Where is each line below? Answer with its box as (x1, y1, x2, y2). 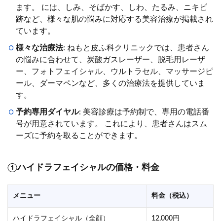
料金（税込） (151, 192, 193, 199)
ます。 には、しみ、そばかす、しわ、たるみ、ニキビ (16, 3, 207, 11)
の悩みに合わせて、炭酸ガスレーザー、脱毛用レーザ (16, 55, 205, 64)
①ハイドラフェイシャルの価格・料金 (7, 163, 159, 172)
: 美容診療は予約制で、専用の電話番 (79, 108, 209, 116)
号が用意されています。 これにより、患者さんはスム (16, 119, 207, 128)
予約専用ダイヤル (16, 108, 79, 116)
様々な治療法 (16, 43, 63, 52)
